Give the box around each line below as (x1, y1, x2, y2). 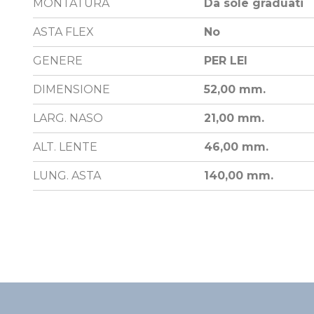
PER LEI (204, 54, 247, 68)
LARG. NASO (33, 111, 103, 125)
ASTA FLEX (33, 25, 94, 39)
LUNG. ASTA (33, 169, 101, 183)
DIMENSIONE (33, 83, 110, 97)
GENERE (33, 54, 83, 68)
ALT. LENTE (33, 140, 97, 154)
